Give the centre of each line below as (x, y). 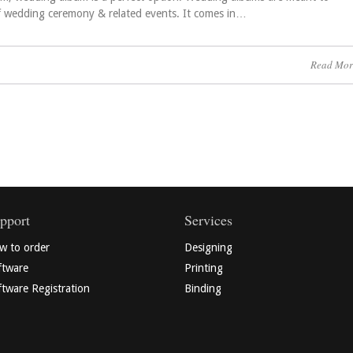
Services (208, 220)
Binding (203, 289)
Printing (204, 268)
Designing (208, 248)
